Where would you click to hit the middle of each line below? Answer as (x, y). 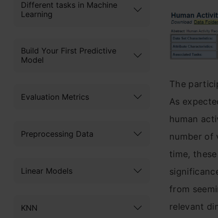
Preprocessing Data (57, 134)
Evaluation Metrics (55, 97)
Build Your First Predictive (69, 51)
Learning (37, 14)
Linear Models (47, 171)
